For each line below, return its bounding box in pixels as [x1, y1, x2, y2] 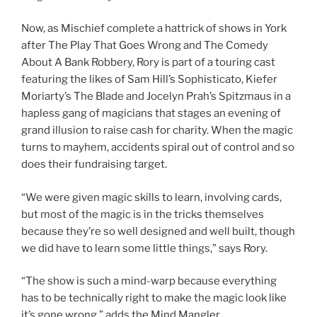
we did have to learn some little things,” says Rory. [21, 241, 267, 255]
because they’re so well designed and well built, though [21, 224, 295, 238]
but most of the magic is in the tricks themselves [21, 207, 264, 221]
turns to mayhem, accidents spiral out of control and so [21, 141, 294, 154]
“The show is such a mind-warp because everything [21, 275, 277, 287]
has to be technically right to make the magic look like [21, 292, 287, 304]
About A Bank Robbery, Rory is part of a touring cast [21, 56, 275, 69]
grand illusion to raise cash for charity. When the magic [21, 124, 293, 137]
